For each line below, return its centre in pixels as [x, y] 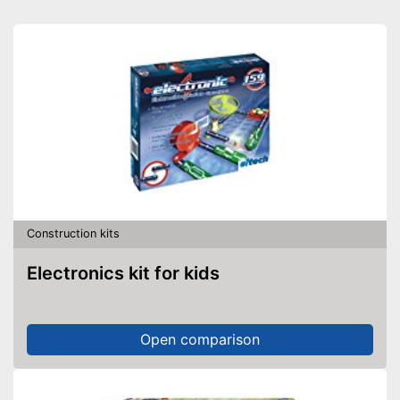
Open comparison [200, 339]
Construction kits [73, 233]
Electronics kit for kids [129, 273]
